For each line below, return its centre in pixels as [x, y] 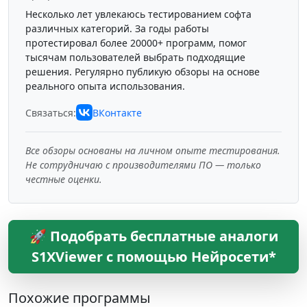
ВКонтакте [117, 112]
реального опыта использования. [105, 86]
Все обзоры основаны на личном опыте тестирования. [153, 150]
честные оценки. [64, 179]
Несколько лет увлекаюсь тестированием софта [138, 14]
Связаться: [51, 112]
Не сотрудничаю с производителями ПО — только [143, 165]
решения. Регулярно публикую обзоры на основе [143, 72]
